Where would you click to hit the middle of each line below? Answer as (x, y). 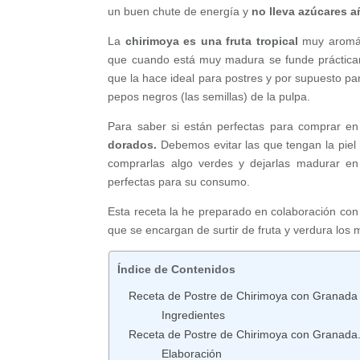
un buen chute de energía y (180, 11)
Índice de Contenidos (176, 269)
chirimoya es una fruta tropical (212, 41)
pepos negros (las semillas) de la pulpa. (213, 96)
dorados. (135, 144)
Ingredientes (193, 315)
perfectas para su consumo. (179, 181)
